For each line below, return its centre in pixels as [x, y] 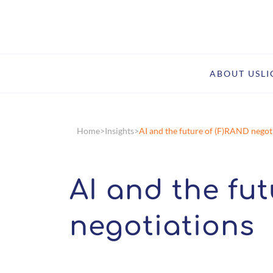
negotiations [162, 226]
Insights [119, 131]
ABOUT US [235, 73]
